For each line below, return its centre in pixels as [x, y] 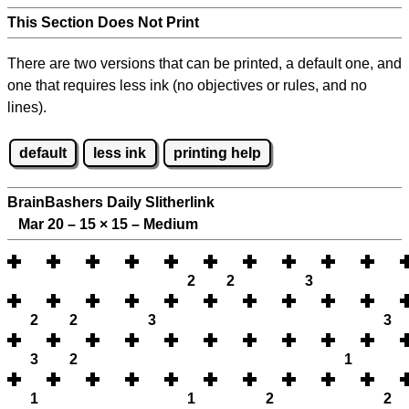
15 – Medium [153, 225]
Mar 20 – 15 [53, 225]
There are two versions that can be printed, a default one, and [204, 63]
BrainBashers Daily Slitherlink [111, 203]
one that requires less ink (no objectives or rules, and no [187, 85]
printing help [217, 152]
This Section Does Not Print [103, 22]
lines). [27, 107]
